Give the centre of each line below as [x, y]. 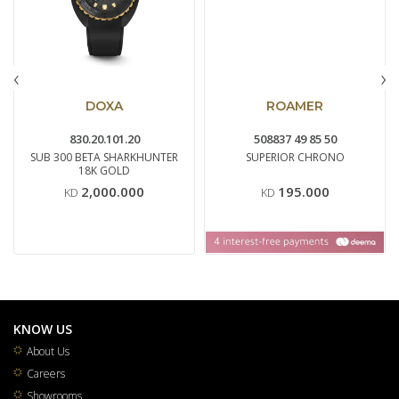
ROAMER [295, 106]
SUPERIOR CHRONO [295, 157]
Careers [46, 373]
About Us [48, 351]
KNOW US [43, 329]
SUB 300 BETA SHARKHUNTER [104, 157]
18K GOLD [104, 170]
